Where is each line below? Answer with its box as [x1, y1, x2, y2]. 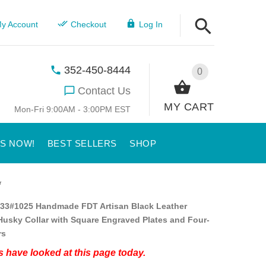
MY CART [164, 100, 214, 113]
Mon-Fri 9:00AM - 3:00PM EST [14, 104, 131, 114]
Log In [138, 20, 163, 29]
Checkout [70, 20, 106, 29]
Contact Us [78, 84, 131, 97]
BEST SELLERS [47, 138, 117, 148]
